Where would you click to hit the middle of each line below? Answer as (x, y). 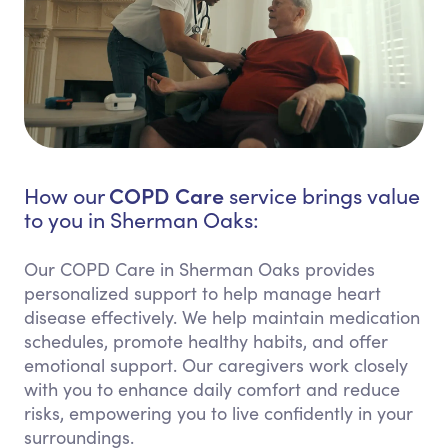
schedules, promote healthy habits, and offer (206, 341)
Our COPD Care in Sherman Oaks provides (199, 269)
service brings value (322, 196)
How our (66, 196)
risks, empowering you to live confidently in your (218, 413)
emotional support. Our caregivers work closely (216, 365)
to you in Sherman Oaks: (141, 220)
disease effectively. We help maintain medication (222, 317)
